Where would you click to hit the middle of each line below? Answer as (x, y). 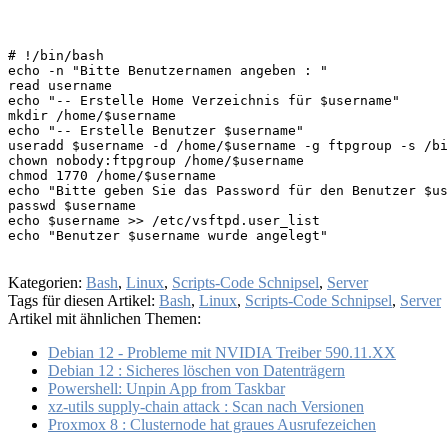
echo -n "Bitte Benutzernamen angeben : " (168, 70)
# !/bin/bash (56, 55)
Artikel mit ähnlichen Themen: (104, 318)
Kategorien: (47, 282)
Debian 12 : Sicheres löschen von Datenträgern (196, 370)
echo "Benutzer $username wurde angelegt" (168, 235)
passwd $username (72, 205)
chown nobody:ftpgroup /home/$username (156, 160)
